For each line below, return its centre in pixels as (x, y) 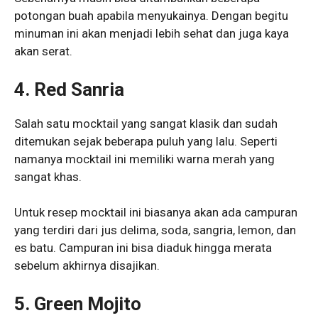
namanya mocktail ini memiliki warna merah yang (144, 159)
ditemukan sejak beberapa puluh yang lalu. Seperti (146, 141)
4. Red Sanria (69, 89)
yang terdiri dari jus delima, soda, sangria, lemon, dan (155, 230)
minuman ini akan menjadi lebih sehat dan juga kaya (152, 34)
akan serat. (43, 51)
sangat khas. (48, 176)
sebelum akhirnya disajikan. (87, 266)
